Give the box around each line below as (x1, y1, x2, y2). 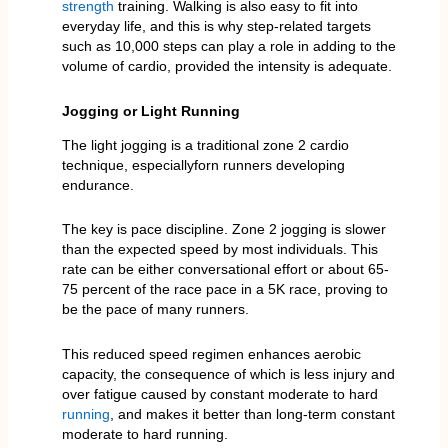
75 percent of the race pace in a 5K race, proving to (61, 281, 388, 298)
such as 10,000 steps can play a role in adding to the (61, 38, 396, 55)
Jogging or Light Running (61, 102, 240, 119)
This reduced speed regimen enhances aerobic (61, 345, 361, 362)
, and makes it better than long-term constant (109, 405, 395, 422)
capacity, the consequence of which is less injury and (61, 365, 395, 382)
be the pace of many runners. (61, 301, 249, 318)
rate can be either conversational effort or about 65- (61, 261, 389, 278)
